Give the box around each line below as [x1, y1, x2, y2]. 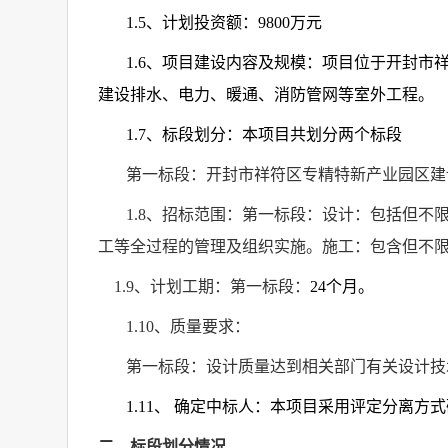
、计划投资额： [146, 14, 258, 31]
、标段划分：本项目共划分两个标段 [146, 126, 402, 143]
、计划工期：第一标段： [134, 278, 310, 295]
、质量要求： [154, 318, 250, 335]
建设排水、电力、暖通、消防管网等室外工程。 [98, 86, 434, 103]
